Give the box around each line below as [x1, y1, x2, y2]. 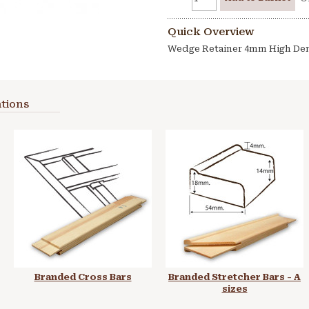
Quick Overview [168, 26, 255, 38]
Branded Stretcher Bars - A [168, 272, 301, 282]
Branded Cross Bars [34, 272, 132, 282]
